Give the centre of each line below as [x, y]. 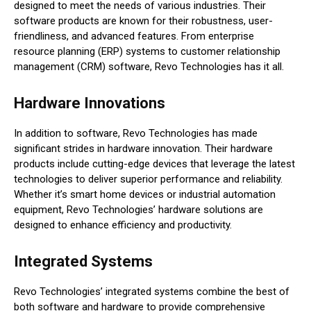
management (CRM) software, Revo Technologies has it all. [149, 67]
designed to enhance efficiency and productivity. [123, 225]
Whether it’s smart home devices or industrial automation [145, 195]
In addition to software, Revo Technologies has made [136, 134]
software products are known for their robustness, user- [143, 21]
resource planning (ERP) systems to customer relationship [147, 52]
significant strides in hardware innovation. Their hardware [143, 149]
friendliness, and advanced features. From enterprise [134, 36]
